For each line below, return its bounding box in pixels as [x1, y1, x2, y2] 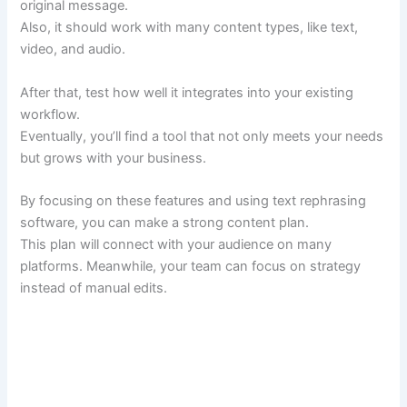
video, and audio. [20, 41, 126, 58]
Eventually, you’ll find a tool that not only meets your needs [20, 127, 384, 144]
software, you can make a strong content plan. [20, 214, 310, 232]
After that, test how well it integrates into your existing [20, 84, 354, 101]
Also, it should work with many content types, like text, [20, 19, 359, 36]
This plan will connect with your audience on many [20, 236, 333, 253]
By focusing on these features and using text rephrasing [20, 193, 367, 210]
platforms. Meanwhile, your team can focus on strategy [20, 258, 362, 275]
